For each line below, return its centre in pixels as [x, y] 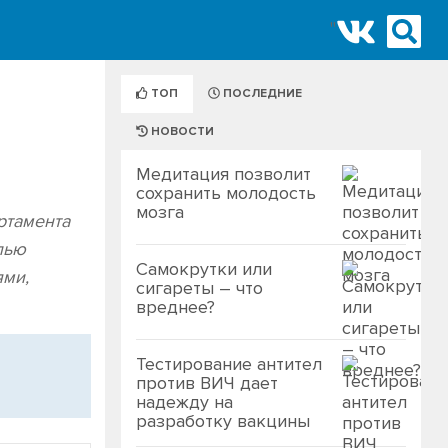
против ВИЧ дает [207, 383]
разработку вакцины [223, 421]
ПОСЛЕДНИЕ [261, 93]
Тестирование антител [229, 364]
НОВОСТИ [181, 131]
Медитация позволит [223, 174]
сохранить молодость [226, 193]
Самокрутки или [204, 269]
